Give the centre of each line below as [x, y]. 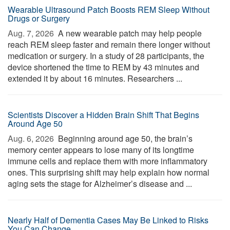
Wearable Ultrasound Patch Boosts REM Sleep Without [109, 9]
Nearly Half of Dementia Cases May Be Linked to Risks [108, 220]
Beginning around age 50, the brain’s [124, 138]
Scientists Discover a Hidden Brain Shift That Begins [103, 115]
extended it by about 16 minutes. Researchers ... [95, 78]
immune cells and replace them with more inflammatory [108, 161]
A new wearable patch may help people [129, 33]
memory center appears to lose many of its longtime [101, 150]
